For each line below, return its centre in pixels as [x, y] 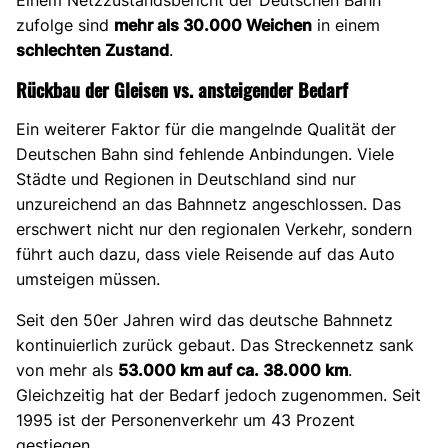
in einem [346, 25]
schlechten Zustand [92, 50]
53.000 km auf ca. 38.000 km [233, 370]
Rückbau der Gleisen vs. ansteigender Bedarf [182, 90]
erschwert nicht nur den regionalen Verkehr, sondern [214, 229]
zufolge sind [65, 25]
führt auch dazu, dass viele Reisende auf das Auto [205, 254]
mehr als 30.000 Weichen [213, 25]
